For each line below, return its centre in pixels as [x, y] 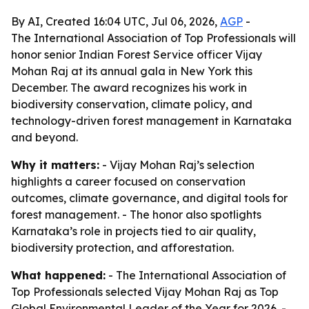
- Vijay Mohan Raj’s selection [177, 165]
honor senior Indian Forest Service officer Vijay [137, 54]
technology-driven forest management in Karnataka [151, 121]
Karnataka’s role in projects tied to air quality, [133, 231]
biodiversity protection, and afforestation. [122, 248]
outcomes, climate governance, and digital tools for [149, 198]
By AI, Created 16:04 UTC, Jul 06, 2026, [116, 21]
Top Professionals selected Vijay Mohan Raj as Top [145, 292]
